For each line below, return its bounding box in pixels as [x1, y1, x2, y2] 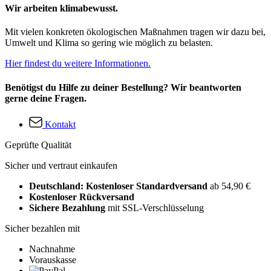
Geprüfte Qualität [5, 139, 71, 150]
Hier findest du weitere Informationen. [5, 58, 151, 69]
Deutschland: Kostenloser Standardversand [29, 180, 210, 191]
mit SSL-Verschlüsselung [105, 202, 204, 213]
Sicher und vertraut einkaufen [5, 160, 117, 171]
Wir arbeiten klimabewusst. [5, 3, 118, 14]
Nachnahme [29, 243, 75, 254]
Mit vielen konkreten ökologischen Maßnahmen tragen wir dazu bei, [5, 27, 266, 38]
